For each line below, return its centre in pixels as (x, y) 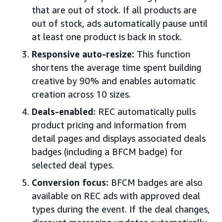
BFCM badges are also (156, 182)
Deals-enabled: (64, 111)
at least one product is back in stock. (107, 36)
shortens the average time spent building (116, 67)
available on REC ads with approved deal (116, 195)
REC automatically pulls (146, 111)
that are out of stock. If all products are (114, 10)
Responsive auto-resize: (83, 54)
